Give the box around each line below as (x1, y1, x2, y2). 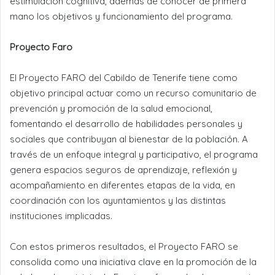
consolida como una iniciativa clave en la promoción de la (10, 255, 257, 268)
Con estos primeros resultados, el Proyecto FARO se (10, 240, 238, 252)
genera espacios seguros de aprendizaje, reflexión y (10, 163, 237, 176)
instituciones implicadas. (10, 209, 112, 222)
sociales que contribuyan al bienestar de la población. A (10, 133, 248, 145)
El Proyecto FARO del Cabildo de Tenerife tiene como (10, 71, 238, 83)
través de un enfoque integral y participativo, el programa (10, 148, 258, 160)
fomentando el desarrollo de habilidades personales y (10, 117, 242, 130)
